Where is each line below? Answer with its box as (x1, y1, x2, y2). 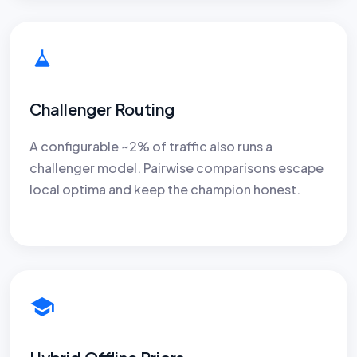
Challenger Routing (29, 98, 175, 119)
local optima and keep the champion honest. (29, 180, 300, 198)
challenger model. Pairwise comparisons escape (29, 159, 324, 176)
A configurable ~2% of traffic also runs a (29, 137, 273, 155)
